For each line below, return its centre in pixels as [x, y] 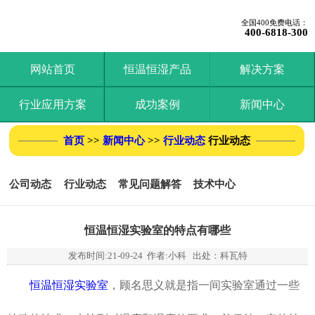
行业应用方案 [52, 104]
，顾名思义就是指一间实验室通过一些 [204, 285]
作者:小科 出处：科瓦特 [195, 256]
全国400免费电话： [275, 22]
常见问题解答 [149, 184]
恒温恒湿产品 [157, 69]
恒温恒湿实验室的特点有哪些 [157, 230]
